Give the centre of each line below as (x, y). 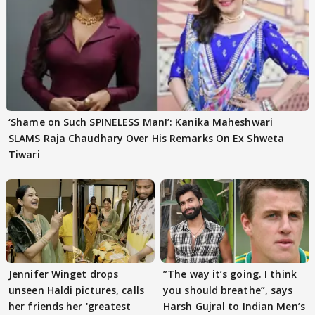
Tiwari (24, 154)
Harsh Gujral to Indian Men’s (234, 307)
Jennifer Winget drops (64, 274)
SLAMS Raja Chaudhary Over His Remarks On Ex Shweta (146, 138)
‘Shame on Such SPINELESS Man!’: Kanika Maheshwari (141, 122)
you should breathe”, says (228, 290)
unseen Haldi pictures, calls (76, 290)
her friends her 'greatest (70, 307)
